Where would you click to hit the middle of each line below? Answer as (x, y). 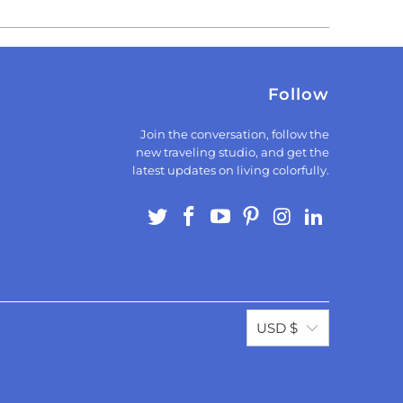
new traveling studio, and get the (232, 152)
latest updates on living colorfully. (230, 170)
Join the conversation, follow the (234, 134)
